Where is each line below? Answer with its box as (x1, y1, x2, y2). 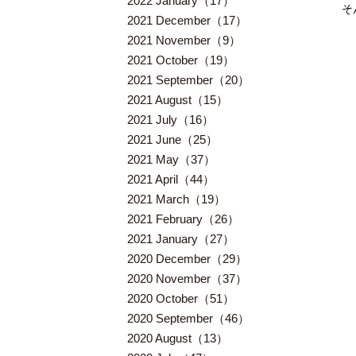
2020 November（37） (127, 272, 247, 285)
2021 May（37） (127, 153, 215, 166)
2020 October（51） (127, 292, 234, 305)
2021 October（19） (127, 53, 234, 67)
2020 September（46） (127, 311, 250, 325)
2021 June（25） (127, 133, 218, 146)
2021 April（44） (127, 172, 215, 186)
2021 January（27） (127, 232, 234, 246)
